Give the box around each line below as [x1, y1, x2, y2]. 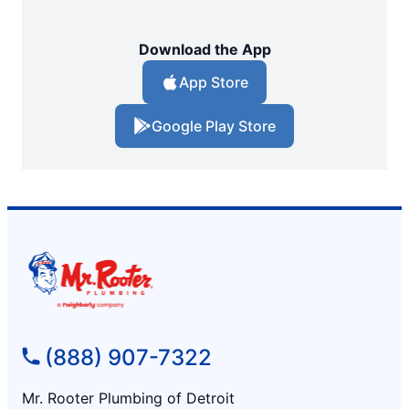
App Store [179, 73, 248, 92]
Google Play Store [152, 117, 276, 136]
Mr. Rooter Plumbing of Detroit [22, 388, 235, 407]
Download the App [138, 40, 271, 59]
